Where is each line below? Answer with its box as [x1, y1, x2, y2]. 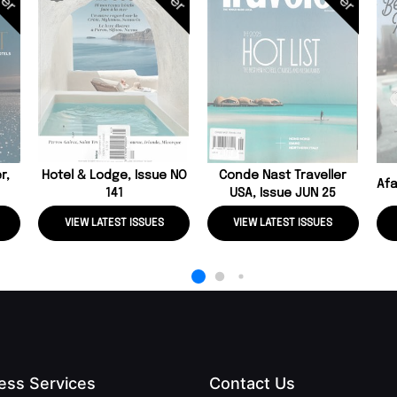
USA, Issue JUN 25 [230, 187, 337, 200]
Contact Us [209, 374, 295, 393]
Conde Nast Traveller [219, 169, 347, 183]
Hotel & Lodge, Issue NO [41, 169, 187, 183]
